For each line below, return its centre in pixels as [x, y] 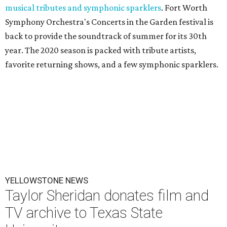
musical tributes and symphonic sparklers [83, 8]
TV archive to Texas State [84, 213]
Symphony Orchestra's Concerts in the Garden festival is [109, 22]
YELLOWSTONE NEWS [47, 181]
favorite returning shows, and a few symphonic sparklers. [112, 65]
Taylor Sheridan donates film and [107, 196]
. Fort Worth [184, 8]
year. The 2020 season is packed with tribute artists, [101, 50]
